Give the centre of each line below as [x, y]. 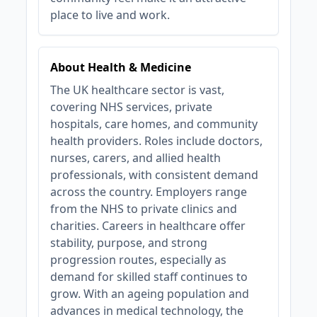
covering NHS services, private [132, 107]
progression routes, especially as [139, 260]
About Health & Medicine [121, 67]
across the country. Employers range [149, 192]
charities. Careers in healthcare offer [148, 226]
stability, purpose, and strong [129, 243]
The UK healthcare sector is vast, [138, 90]
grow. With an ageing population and [150, 294]
